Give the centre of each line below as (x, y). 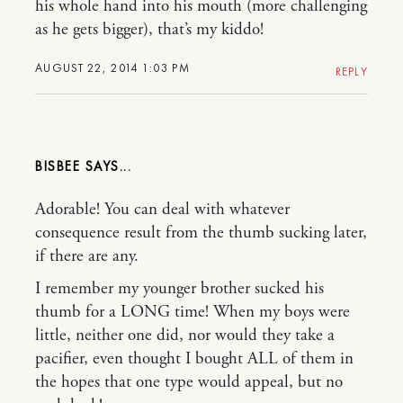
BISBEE (58, 166)
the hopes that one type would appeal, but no (189, 382)
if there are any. (87, 256)
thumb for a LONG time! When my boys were (193, 312)
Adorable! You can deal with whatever (162, 210)
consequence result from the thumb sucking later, (201, 233)
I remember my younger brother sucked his (179, 289)
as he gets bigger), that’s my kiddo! (149, 30)
